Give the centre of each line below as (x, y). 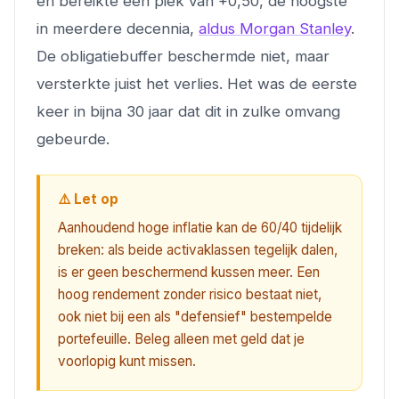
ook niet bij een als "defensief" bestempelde (195, 316)
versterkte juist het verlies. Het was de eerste (197, 83)
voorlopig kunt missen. (127, 361)
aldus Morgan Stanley (275, 28)
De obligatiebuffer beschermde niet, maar (183, 56)
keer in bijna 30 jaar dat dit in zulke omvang (188, 111)
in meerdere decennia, (118, 28)
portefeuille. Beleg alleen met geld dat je (181, 338)
